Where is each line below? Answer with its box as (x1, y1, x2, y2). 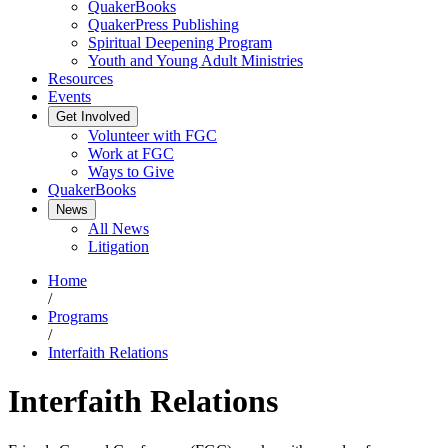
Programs (48, 308, 108, 325)
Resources (48, 70, 113, 87)
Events (48, 88, 91, 105)
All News (88, 220, 149, 237)
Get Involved (56, 109, 130, 124)
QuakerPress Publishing (88, 16, 239, 33)
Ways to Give (88, 163, 174, 180)
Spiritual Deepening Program (88, 34, 272, 51)
